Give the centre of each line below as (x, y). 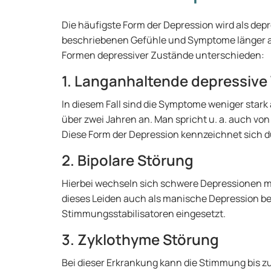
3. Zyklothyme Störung (140, 239)
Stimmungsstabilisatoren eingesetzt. (144, 214)
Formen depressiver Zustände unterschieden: (163, 55)
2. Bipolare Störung (128, 160)
